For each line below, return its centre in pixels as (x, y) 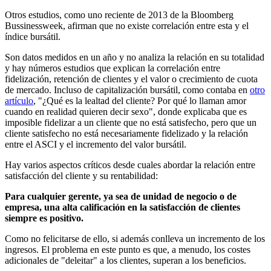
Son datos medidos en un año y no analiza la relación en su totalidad (135, 57)
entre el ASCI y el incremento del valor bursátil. (96, 144)
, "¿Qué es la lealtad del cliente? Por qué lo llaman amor (140, 100)
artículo (19, 100)
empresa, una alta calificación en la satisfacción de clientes (122, 207)
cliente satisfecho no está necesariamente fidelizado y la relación (126, 133)
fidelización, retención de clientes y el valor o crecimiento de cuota (131, 79)
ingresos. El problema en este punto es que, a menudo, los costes (128, 249)
